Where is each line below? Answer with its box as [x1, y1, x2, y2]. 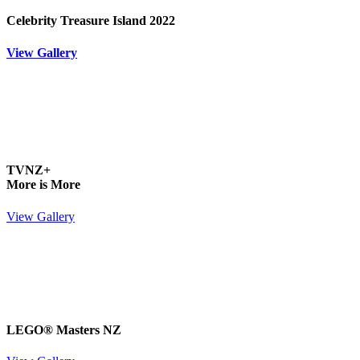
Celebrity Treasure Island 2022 [6, 14, 175, 28]
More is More [6, 178, 80, 192]
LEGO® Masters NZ [6, 322, 121, 337]
